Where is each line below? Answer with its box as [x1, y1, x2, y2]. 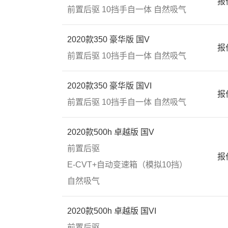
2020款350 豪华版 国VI [67, 81, 152, 90]
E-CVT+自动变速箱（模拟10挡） [67, 160, 187, 169]
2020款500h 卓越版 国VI [67, 207, 156, 215]
